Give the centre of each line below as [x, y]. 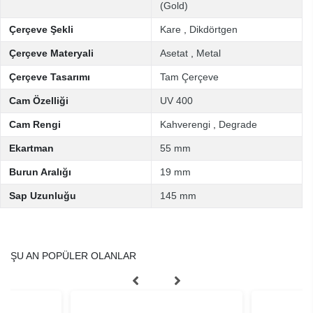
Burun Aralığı [40, 172]
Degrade [238, 124]
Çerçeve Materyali [51, 53]
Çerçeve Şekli [41, 29]
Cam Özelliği [39, 101]
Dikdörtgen [213, 29]
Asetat [174, 53]
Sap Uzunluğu [43, 196]
